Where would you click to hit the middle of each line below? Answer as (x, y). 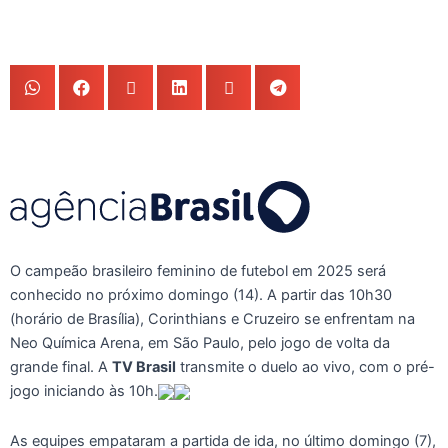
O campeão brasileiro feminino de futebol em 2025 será (198, 271)
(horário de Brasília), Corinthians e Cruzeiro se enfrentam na (212, 319)
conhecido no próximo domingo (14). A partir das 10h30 (201, 295)
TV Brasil (144, 367)
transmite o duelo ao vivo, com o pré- (305, 367)
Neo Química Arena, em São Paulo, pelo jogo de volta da (200, 343)
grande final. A (61, 367)
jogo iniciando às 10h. (84, 391)
